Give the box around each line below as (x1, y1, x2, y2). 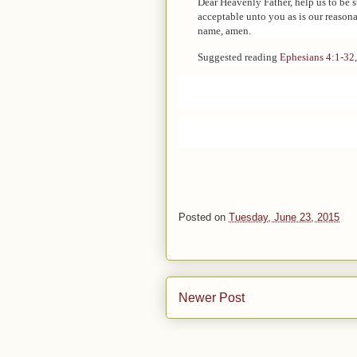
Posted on (178, 210, 229, 223)
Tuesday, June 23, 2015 (229, 210, 339, 223)
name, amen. (198, 24, 251, 37)
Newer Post (178, 290, 245, 304)
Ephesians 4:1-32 (280, 51, 355, 64)
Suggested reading (198, 51, 280, 64)
